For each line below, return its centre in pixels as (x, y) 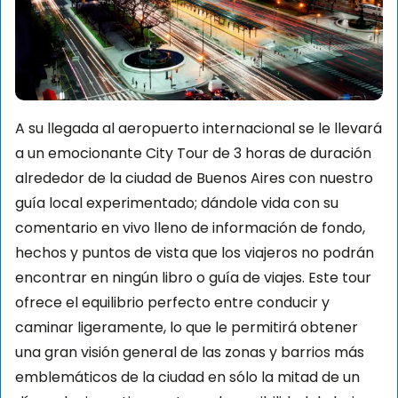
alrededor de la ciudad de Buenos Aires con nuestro (194, 178)
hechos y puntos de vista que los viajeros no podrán (195, 252)
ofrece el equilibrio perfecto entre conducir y (172, 302)
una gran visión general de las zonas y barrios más (190, 352)
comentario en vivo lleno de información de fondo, (190, 227)
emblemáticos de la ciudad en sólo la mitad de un (187, 377)
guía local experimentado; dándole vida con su (177, 203)
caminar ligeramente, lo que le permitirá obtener (187, 327)
